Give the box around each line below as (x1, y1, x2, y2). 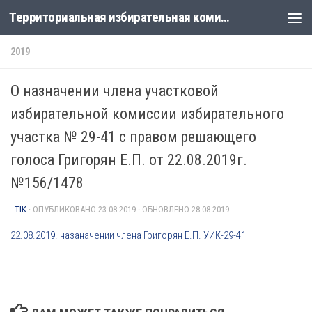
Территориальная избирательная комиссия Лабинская (221, 9, 229, 25)
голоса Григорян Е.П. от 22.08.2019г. (10, 151, 247, 169)
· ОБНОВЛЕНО (136, 204, 192, 214)
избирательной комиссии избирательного (10, 105, 284, 123)
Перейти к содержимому (19, 13, 142, 26)
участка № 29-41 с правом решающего (10, 128, 256, 146)
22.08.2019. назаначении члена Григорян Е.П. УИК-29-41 (10, 229, 246, 242)
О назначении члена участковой (10, 82, 219, 100)
